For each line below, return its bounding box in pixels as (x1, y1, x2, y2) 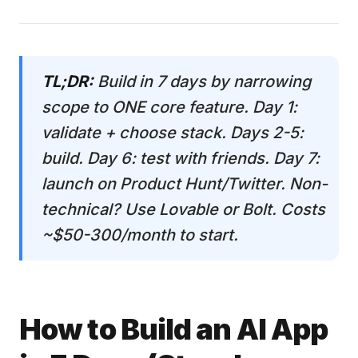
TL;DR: (42, 72, 93, 91)
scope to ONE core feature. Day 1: (42, 97, 297, 117)
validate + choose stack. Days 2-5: (42, 123, 304, 142)
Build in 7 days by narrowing (93, 72, 311, 91)
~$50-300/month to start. (42, 225, 238, 245)
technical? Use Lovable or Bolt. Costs (42, 200, 325, 219)
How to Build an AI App (19, 312, 328, 347)
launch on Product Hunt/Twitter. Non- (42, 174, 328, 193)
